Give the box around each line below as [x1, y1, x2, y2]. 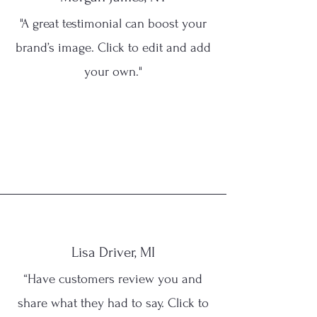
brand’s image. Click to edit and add [16, 40, 211, 55]
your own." [84, 64, 142, 79]
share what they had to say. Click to [18, 296, 209, 311]
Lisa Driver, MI [71, 244, 155, 260]
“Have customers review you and [24, 272, 202, 287]
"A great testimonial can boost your [20, 16, 207, 31]
